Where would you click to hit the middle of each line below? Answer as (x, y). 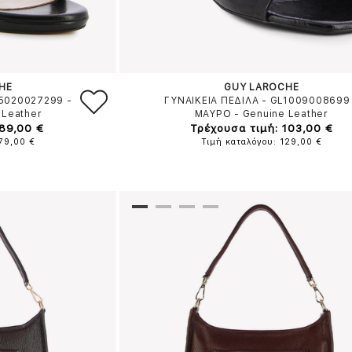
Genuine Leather (285, 114)
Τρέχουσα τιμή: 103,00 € (261, 128)
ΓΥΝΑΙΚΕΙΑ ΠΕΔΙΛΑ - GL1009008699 (257, 101)
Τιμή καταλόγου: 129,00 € (261, 142)
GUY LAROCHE (262, 87)
